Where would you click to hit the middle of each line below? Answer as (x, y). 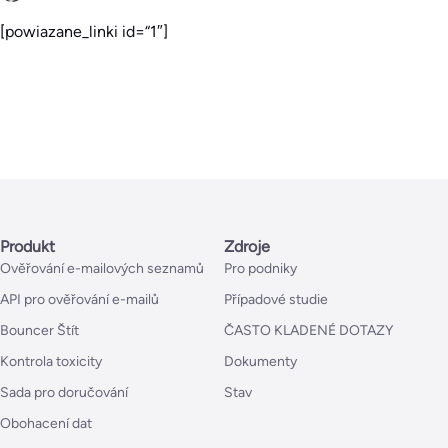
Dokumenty (260, 362)
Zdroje (247, 247)
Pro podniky (260, 269)
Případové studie (276, 300)
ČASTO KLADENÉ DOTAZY (308, 331)
